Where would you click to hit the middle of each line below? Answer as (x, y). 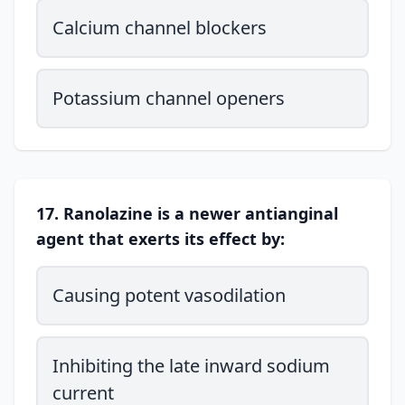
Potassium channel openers (169, 98)
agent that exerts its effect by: (160, 239)
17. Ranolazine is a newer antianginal (187, 213)
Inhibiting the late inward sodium (191, 366)
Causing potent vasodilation (169, 295)
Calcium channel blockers (160, 28)
